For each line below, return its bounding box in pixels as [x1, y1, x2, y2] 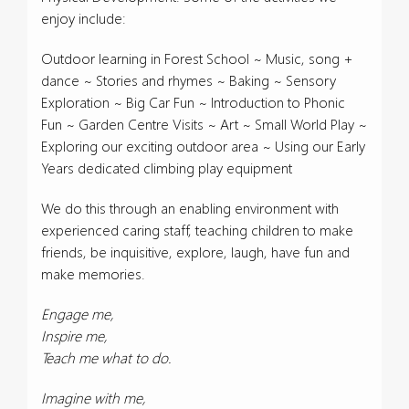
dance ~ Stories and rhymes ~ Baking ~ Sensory [41, 70, 336, 89]
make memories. [41, 264, 145, 283]
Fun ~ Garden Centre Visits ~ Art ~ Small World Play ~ [41, 114, 367, 133]
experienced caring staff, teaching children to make [41, 220, 353, 239]
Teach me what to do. [41, 348, 172, 367]
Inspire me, [41, 326, 108, 345]
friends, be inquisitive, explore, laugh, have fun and [41, 242, 350, 261]
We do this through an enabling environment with [41, 198, 339, 217]
